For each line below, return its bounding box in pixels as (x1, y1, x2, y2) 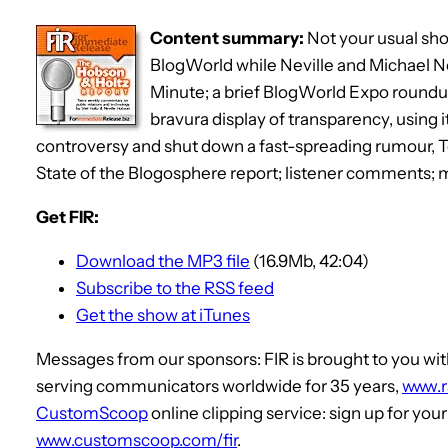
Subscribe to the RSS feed (76, 277, 274, 298)
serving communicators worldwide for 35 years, (36, 375, 402, 396)
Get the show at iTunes (76, 304, 250, 325)
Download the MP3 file (76, 250, 250, 271)
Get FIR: (36, 206, 99, 227)
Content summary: (150, 27, 304, 48)
